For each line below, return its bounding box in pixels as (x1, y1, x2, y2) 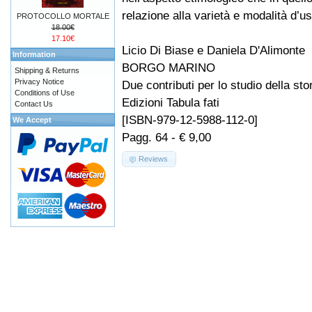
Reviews (139, 155, 169, 164)
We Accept (13, 116, 52, 124)
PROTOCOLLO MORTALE (16, 12, 109, 20)
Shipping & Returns (15, 66, 79, 75)
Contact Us (15, 100, 53, 108)
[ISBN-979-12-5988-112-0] (122, 113, 258, 127)
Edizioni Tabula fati (122, 95, 219, 110)
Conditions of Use (15, 88, 75, 97)
